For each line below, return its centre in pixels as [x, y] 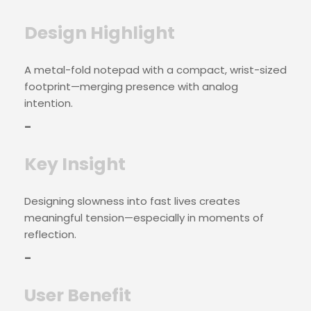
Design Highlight [100, 33]
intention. [49, 103]
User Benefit [78, 295]
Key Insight [75, 164]
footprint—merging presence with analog [131, 86]
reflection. [50, 234]
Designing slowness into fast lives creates [132, 201]
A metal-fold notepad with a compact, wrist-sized [155, 70]
